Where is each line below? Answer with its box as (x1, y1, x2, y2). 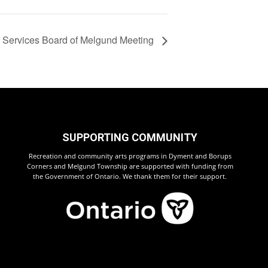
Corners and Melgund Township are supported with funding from (26, 162, 233, 171)
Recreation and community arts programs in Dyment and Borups (28, 151, 232, 161)
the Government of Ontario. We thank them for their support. (33, 172, 227, 181)
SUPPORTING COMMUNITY (62, 131, 198, 144)
